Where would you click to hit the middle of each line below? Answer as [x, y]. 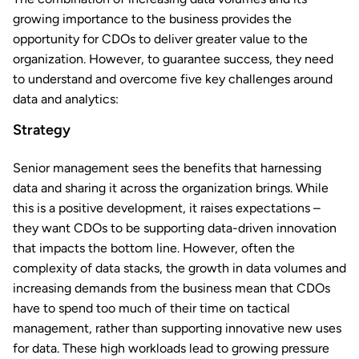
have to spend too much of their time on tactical [151, 309]
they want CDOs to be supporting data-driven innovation [175, 228]
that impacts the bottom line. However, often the [154, 248]
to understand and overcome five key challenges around [173, 79]
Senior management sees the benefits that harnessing [167, 168]
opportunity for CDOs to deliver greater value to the [160, 39]
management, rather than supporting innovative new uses [177, 329]
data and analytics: [66, 99]
